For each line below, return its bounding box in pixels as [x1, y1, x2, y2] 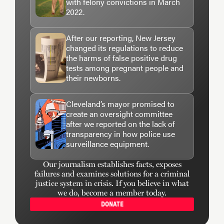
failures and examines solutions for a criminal [34, 169, 189, 179]
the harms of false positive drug [66, 52, 177, 64]
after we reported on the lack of [66, 118, 175, 130]
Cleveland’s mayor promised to [66, 98, 175, 110]
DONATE [100, 200, 123, 208]
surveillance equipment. [66, 138, 149, 150]
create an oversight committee [66, 108, 173, 120]
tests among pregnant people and [66, 62, 184, 74]
